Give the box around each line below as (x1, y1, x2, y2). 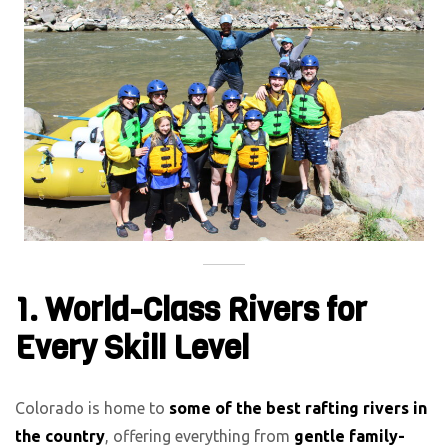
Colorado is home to (15, 399, 169, 418)
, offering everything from (105, 427, 294, 446)
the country (15, 427, 105, 446)
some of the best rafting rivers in (169, 399, 427, 418)
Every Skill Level (15, 326, 249, 370)
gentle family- (294, 427, 405, 446)
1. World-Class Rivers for (15, 288, 367, 332)
